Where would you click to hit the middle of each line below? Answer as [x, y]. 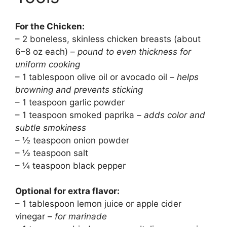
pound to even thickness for [134, 51]
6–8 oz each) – [46, 51]
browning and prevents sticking [79, 89]
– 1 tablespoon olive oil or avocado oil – [96, 77]
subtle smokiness [51, 127]
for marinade [81, 217]
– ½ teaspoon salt [52, 153]
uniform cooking [48, 64]
